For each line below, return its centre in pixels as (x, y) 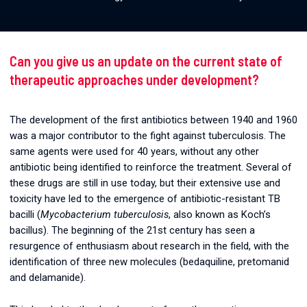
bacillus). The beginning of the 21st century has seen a (132, 230)
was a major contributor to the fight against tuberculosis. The (148, 135)
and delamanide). (48, 277)
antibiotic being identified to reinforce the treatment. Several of (151, 167)
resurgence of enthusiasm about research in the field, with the (149, 246)
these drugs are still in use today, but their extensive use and (145, 183)
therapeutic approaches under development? (134, 80)
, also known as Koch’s (220, 214)
